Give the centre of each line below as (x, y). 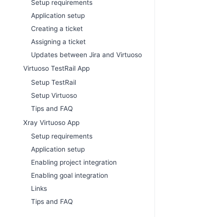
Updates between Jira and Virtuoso (86, 54)
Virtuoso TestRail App (56, 69)
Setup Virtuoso (54, 95)
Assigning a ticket (58, 41)
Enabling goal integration (70, 176)
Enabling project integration (74, 163)
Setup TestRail (54, 82)
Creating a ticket (57, 28)
